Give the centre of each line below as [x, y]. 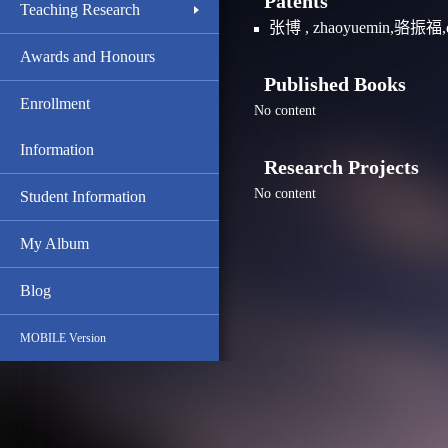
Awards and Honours [87, 56]
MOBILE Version [63, 338]
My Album [54, 243]
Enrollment [55, 103]
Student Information [83, 196]
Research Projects [336, 167]
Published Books [329, 84]
